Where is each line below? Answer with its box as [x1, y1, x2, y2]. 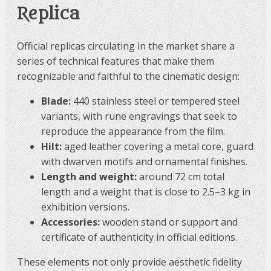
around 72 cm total [137, 170, 224, 184]
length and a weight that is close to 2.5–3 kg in [41, 185, 250, 199]
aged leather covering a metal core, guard [62, 140, 253, 154]
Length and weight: [41, 170, 137, 184]
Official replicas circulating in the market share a [17, 39, 235, 53]
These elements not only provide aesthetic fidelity [17, 255, 242, 269]
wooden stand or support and [100, 215, 238, 229]
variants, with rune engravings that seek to [41, 109, 237, 123]
